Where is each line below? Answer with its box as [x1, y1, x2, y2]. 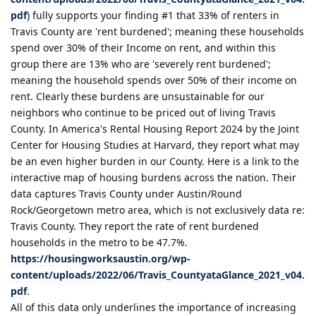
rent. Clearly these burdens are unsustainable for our [11, 90, 265, 104]
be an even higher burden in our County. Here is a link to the [11, 154, 299, 169]
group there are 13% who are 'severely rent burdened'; [11, 57, 271, 71]
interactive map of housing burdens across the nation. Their [11, 171, 296, 185]
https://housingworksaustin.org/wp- [11, 252, 190, 266]
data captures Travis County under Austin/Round [11, 187, 242, 201]
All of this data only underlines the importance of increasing [11, 300, 296, 315]
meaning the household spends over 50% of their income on [11, 73, 297, 87]
